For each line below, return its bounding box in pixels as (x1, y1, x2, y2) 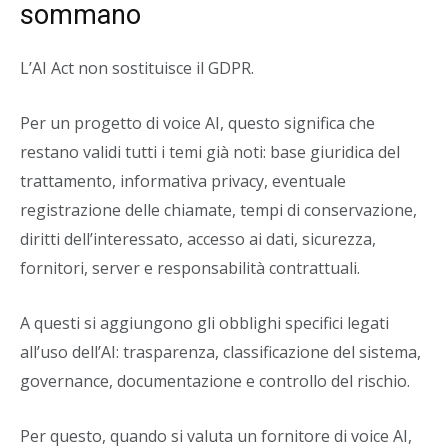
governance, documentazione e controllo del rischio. (20, 370, 410, 392)
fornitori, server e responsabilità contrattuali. (20, 257, 360, 279)
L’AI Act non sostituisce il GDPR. (20, 57, 254, 79)
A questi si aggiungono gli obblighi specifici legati (20, 312, 389, 334)
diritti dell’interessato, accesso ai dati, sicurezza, (20, 228, 376, 250)
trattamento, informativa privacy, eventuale (20, 170, 346, 192)
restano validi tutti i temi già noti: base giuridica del (20, 141, 400, 163)
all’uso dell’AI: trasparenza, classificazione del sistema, (20, 341, 421, 363)
